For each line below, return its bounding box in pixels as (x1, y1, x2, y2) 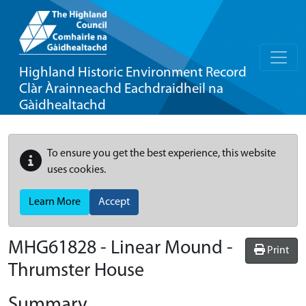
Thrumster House (8, 262, 144, 281)
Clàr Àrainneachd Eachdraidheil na (19, 82, 223, 96)
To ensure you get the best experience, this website (47, 148, 276, 159)
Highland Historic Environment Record (19, 66, 247, 80)
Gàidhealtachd (19, 98, 106, 113)
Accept (98, 197, 130, 208)
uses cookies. (47, 165, 106, 176)
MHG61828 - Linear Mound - (8, 239, 233, 258)
